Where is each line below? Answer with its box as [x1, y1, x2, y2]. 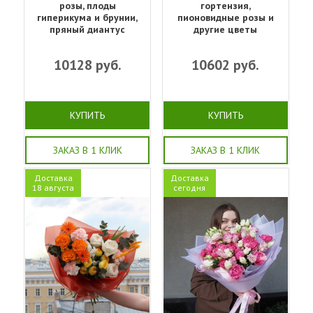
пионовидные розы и [177, 10, 274, 24]
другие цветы [194, 22, 258, 36]
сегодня [173, 182, 206, 193]
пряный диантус [50, 22, 126, 36]
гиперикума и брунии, [37, 10, 138, 24]
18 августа [32, 182, 74, 193]
